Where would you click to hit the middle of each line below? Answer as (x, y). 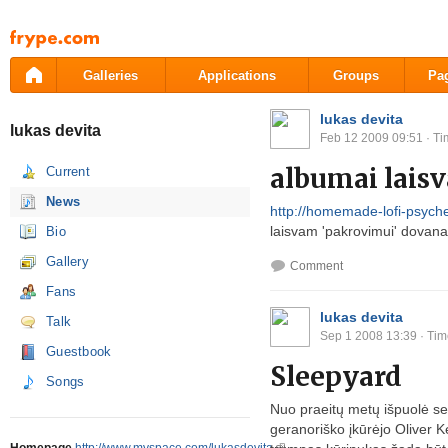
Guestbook (79, 351)
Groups (356, 75)
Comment (316, 265)
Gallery (68, 261)
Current (68, 171)
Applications (237, 75)
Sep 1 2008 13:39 (368, 335)
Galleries (111, 75)
